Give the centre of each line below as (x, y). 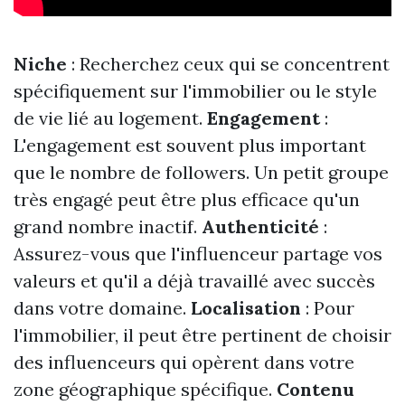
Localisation (246, 308)
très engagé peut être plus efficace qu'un (187, 200)
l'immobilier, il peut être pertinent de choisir (202, 335)
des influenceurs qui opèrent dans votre (184, 363)
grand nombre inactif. (108, 227)
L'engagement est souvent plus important (190, 146)
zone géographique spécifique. (145, 390)
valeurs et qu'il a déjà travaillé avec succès (194, 281)
